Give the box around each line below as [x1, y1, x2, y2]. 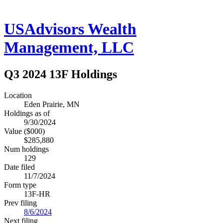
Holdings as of [4, 109, 50, 117]
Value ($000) [4, 126, 45, 135]
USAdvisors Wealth [4, 20, 136, 38]
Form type [4, 180, 36, 189]
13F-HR [24, 189, 50, 198]
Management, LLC [4, 38, 134, 57]
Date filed [4, 162, 35, 171]
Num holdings [4, 144, 49, 153]
